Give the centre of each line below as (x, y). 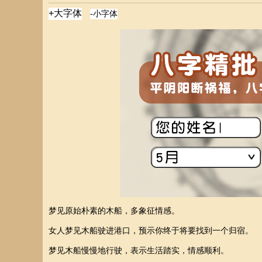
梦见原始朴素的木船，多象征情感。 (114, 211)
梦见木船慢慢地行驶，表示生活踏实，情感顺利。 (139, 250)
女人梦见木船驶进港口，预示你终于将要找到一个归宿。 (151, 230)
